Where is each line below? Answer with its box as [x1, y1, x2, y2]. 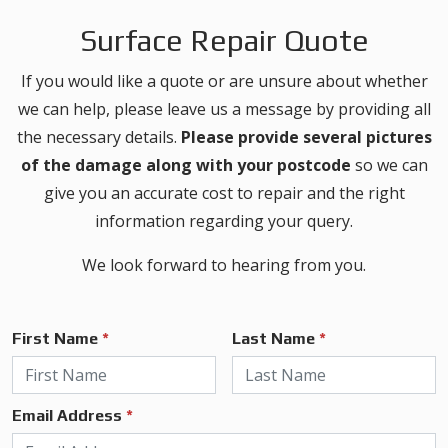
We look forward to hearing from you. [82, 254, 366, 276]
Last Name [232, 329, 320, 348]
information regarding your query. [95, 210, 353, 232]
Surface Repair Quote [79, 23, 369, 58]
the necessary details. [16, 126, 181, 148]
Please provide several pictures [180, 126, 432, 148]
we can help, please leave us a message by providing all [17, 98, 431, 120]
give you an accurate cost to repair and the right [43, 182, 405, 204]
